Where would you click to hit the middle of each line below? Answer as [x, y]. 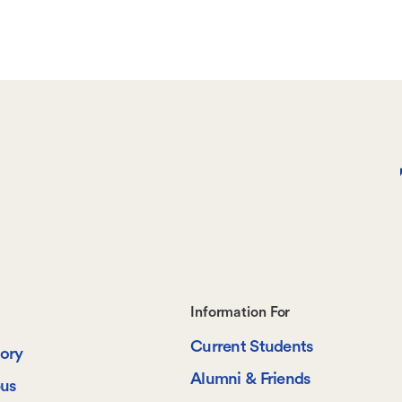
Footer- [249, 321]
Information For [240, 313]
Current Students [252, 347]
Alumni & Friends [250, 380]
